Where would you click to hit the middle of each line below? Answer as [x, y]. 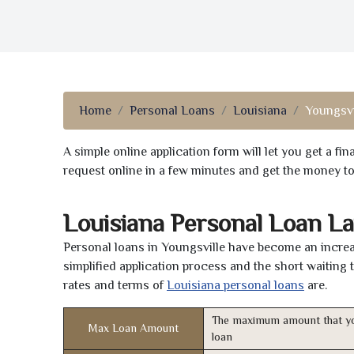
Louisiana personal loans [235, 286]
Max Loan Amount [134, 328]
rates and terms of [115, 286]
